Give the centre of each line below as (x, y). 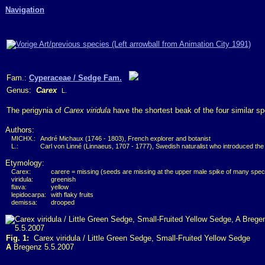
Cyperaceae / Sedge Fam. (75, 78)
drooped (63, 202)
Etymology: (25, 163)
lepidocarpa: (29, 195)
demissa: (24, 202)
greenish (63, 179)
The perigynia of (35, 111)
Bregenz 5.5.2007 (43, 247)
